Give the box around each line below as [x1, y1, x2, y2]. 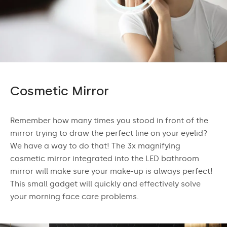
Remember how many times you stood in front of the [10, 116, 208, 125]
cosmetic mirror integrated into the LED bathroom [10, 154, 199, 163]
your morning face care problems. [10, 192, 139, 201]
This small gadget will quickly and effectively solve [10, 179, 201, 188]
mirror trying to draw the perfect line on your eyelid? [10, 128, 207, 138]
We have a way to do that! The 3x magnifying [10, 141, 180, 150]
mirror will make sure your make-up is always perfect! [10, 166, 213, 176]
